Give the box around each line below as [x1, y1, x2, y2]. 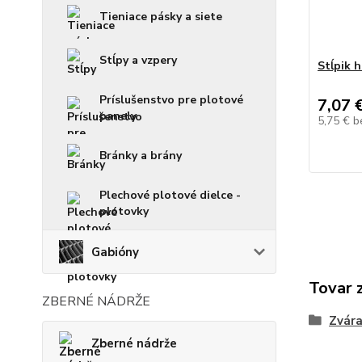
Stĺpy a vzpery [99, 53, 177, 69]
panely [99, 108, 137, 124]
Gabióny [91, 243, 139, 260]
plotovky [99, 204, 149, 220]
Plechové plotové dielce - [99, 187, 241, 204]
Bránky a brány [99, 148, 182, 164]
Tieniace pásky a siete [99, 9, 222, 25]
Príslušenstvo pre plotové [99, 92, 243, 108]
